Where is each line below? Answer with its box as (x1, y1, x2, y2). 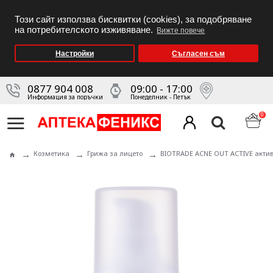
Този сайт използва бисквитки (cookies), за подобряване (15, 14, 252, 24)
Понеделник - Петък (130, 93, 191, 101)
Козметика (34, 149, 69, 158)
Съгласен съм (172, 49, 225, 58)
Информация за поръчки (27, 93, 103, 101)
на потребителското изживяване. (15, 24, 155, 35)
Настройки (55, 49, 94, 58)
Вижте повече (157, 26, 205, 35)
